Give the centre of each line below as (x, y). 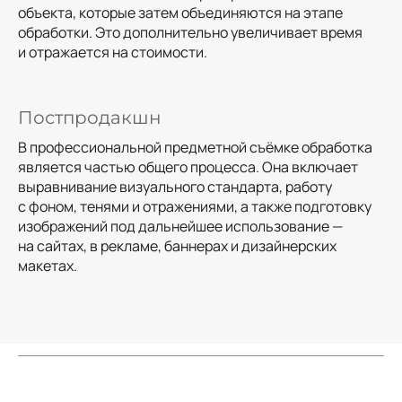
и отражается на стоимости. (113, 52)
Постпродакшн (90, 117)
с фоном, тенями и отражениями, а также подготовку (195, 206)
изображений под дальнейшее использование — (180, 226)
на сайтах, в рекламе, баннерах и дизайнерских (177, 245)
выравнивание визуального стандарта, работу (175, 186)
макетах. (48, 265)
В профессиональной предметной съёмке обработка (195, 147)
